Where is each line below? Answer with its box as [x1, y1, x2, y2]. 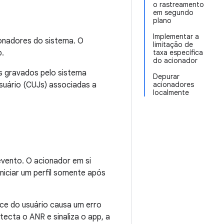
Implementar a [153, 32, 199, 41]
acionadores [153, 80, 194, 89]
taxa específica [153, 48, 203, 57]
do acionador [153, 56, 197, 65]
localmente [153, 88, 189, 97]
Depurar [153, 72, 179, 81]
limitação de [153, 40, 193, 49]
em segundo [153, 8, 193, 17]
